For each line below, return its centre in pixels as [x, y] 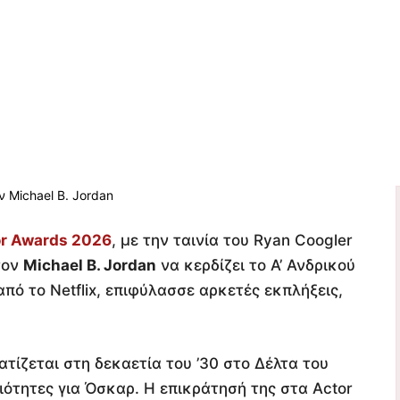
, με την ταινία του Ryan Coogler [232, 240]
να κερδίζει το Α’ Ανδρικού [256, 265]
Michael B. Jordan [90, 265]
